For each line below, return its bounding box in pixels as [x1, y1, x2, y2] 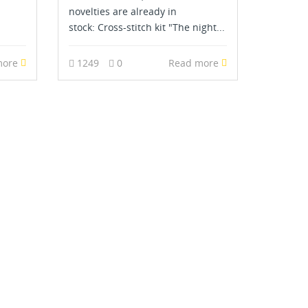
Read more [168, 56, 221, 70]
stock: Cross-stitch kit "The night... [68, 21, 225, 34]
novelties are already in [68, 5, 177, 19]
